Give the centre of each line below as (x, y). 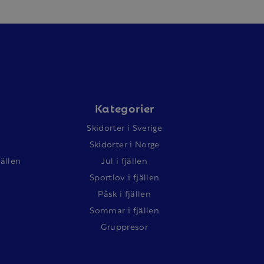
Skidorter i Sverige (125, 127)
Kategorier (124, 107)
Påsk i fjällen (125, 193)
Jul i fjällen (124, 160)
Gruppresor (124, 226)
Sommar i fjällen (124, 209)
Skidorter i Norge (124, 143)
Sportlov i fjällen (125, 176)
